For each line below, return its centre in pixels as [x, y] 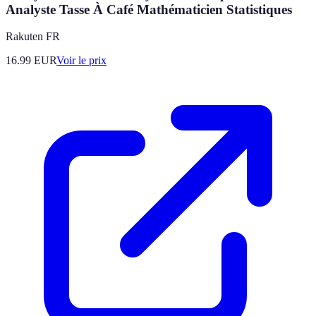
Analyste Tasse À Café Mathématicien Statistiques [149, 9]
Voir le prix [81, 61]
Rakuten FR [33, 37]
